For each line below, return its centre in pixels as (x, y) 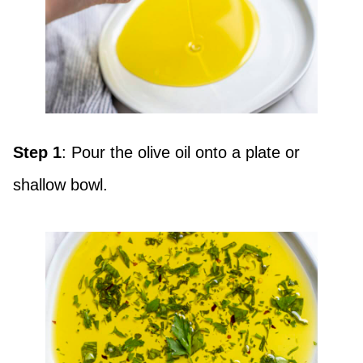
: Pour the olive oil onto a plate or (181, 153)
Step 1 (37, 153)
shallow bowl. (60, 185)
